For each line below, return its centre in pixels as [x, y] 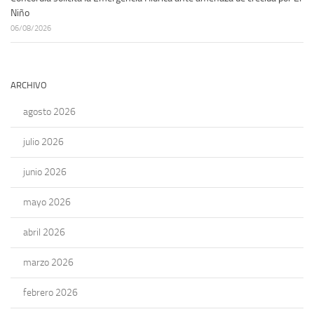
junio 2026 [45, 172]
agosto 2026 [49, 111]
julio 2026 [43, 142]
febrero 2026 [50, 292]
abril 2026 [44, 232]
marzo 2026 [48, 262]
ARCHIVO [29, 85]
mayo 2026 [47, 202]
